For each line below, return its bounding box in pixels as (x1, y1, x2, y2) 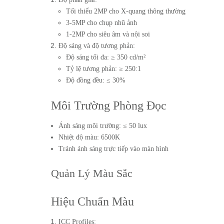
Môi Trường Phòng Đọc (51, 99, 166, 112)
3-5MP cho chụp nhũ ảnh (66, 19, 137, 26)
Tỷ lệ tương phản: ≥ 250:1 (66, 65, 141, 72)
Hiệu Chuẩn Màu (51, 195, 134, 208)
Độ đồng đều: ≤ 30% (66, 76, 125, 84)
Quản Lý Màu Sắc (51, 167, 135, 179)
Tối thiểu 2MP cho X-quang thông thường (66, 7, 185, 15)
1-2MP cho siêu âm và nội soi (66, 30, 150, 38)
